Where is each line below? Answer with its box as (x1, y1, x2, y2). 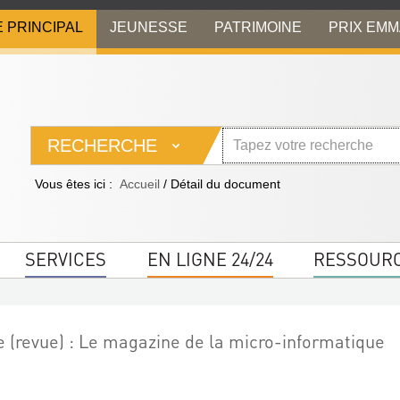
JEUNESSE (110, 19, 187, 35)
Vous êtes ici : (35, 177, 112, 191)
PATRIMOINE (214, 19, 302, 35)
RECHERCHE (47, 136, 157, 155)
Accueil (120, 177, 160, 191)
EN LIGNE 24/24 (146, 247, 273, 271)
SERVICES (25, 247, 107, 271)
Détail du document (171, 177, 280, 191)
